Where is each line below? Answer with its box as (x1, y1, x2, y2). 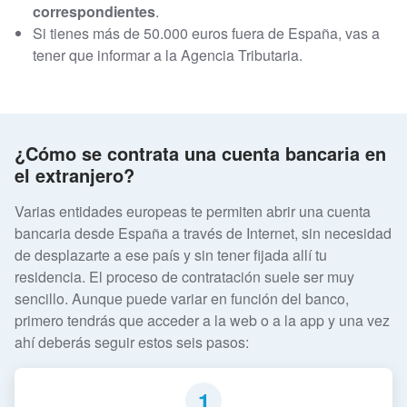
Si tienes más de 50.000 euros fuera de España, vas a (33, 22, 380, 44)
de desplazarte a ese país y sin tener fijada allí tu (15, 244, 327, 266)
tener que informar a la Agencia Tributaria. (33, 44, 306, 65)
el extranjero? (15, 162, 134, 189)
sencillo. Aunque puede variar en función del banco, (15, 288, 349, 310)
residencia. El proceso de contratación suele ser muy (15, 266, 354, 288)
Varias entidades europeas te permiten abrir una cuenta (15, 201, 371, 223)
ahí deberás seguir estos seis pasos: (15, 332, 249, 353)
